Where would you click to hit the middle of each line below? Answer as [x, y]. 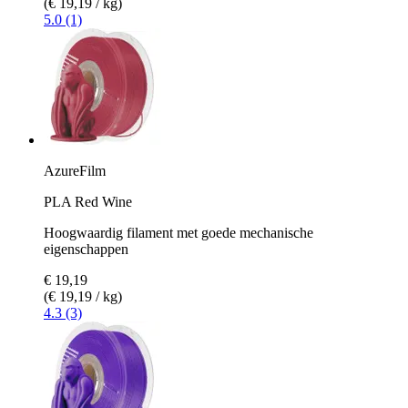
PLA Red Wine [88, 201]
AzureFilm [75, 170]
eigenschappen [86, 249]
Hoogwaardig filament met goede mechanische [178, 232]
